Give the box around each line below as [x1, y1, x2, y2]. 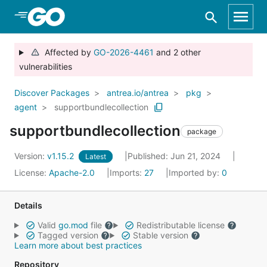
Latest [85, 152, 106, 161]
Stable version [130, 230, 191, 240]
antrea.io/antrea [107, 88, 169, 98]
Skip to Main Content [24, 10, 120, 22]
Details [14, 200, 42, 210]
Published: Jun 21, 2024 [128, 151, 223, 161]
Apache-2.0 [49, 167, 95, 178]
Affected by [39, 47, 94, 57]
